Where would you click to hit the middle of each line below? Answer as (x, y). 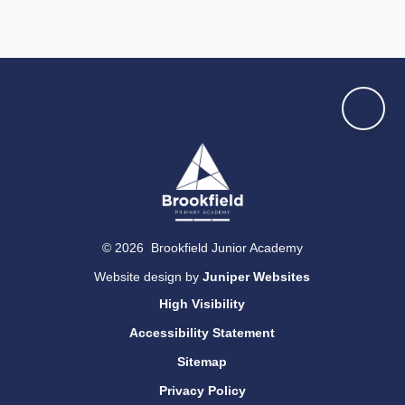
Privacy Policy (202, 391)
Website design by (149, 277)
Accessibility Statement (202, 333)
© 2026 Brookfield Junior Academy (202, 248)
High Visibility (202, 304)
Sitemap (202, 362)
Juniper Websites (257, 277)
